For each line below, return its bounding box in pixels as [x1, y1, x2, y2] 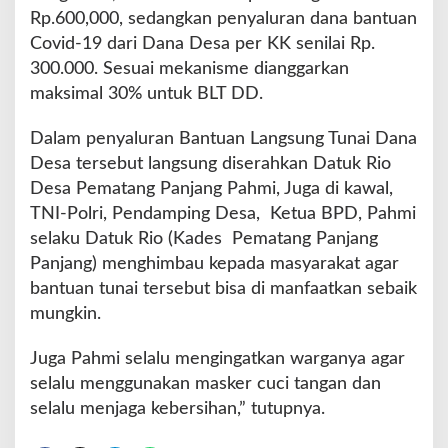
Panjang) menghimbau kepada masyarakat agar [30, 254, 399, 273]
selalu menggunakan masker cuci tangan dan [30, 374, 381, 393]
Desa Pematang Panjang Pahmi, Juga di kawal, [30, 179, 393, 198]
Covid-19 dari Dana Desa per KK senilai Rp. [30, 34, 375, 53]
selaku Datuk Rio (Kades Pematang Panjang [30, 229, 378, 248]
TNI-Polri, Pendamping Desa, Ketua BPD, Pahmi [30, 204, 416, 223]
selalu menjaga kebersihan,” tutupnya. [30, 399, 325, 418]
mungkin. [30, 304, 101, 323]
